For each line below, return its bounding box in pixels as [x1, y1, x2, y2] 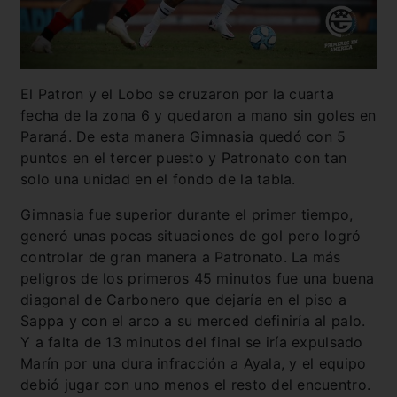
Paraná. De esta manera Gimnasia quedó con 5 [20, 128, 346, 146]
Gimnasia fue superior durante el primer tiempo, [20, 206, 354, 224]
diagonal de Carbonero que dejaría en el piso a [20, 291, 347, 309]
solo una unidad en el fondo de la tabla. [20, 170, 296, 189]
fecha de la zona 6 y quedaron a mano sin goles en [20, 106, 377, 125]
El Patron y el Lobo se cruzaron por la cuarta [20, 85, 334, 104]
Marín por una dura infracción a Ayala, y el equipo [20, 354, 367, 373]
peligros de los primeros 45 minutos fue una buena [20, 269, 375, 288]
